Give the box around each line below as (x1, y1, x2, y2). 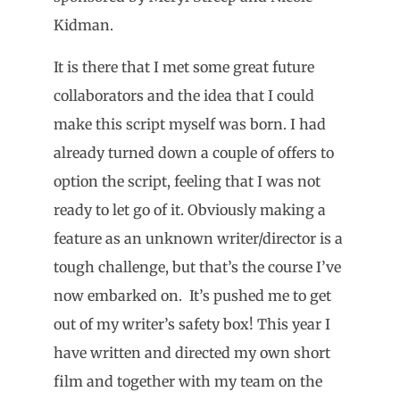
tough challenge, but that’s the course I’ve (54, 257, 341, 276)
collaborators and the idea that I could (54, 86, 314, 104)
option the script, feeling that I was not (54, 171, 321, 190)
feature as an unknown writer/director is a (54, 229, 343, 247)
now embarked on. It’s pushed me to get (54, 286, 331, 304)
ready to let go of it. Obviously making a (54, 200, 326, 219)
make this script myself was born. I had (54, 114, 326, 133)
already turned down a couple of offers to (54, 143, 334, 162)
